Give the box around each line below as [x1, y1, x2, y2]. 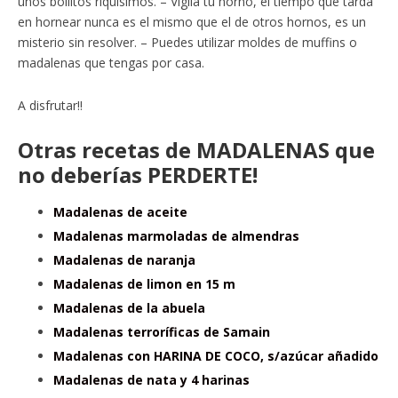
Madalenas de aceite [53, 203, 187, 221]
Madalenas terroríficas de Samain [53, 323, 270, 341]
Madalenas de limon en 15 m [53, 275, 235, 293]
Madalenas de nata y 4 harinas [53, 371, 250, 389]
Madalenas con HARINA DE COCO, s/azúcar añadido [53, 347, 378, 365]
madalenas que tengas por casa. [18, 54, 204, 72]
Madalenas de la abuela [53, 299, 205, 317]
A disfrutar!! [18, 97, 83, 115]
